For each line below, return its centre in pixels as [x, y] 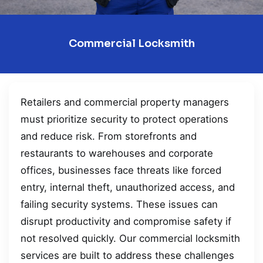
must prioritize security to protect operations [124, 119]
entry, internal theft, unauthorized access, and [128, 187]
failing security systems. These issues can [119, 204]
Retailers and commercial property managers [125, 102]
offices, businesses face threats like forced [121, 170]
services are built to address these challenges [127, 255]
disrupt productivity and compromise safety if [126, 221]
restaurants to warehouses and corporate [117, 153]
